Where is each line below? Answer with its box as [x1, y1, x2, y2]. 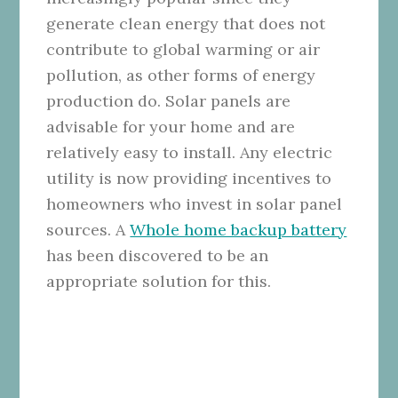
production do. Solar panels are [46, 90, 291, 111]
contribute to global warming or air [46, 38, 321, 60]
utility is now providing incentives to [46, 167, 332, 188]
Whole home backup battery [130, 219, 347, 240]
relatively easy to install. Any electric [46, 141, 333, 163]
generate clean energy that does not [46, 12, 326, 34]
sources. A [46, 219, 131, 240]
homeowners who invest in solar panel [46, 193, 343, 214]
